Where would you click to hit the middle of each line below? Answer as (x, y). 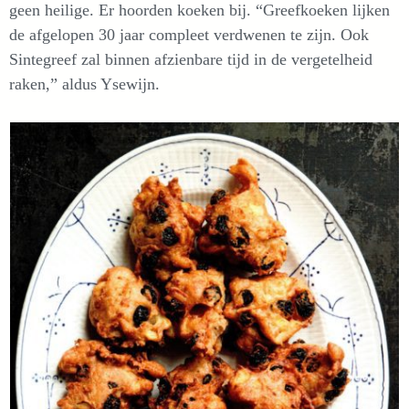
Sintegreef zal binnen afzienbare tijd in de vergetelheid (191, 60)
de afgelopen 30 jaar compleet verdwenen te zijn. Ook (189, 35)
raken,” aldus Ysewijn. (84, 84)
